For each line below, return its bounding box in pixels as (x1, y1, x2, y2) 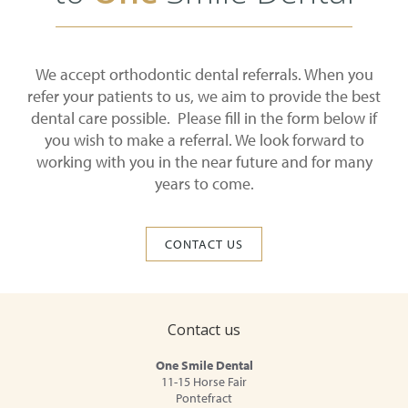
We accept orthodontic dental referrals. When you (35, 64, 373, 86)
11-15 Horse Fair (161, 373, 247, 391)
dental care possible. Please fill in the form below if (31, 107, 377, 129)
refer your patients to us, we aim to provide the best (27, 86, 381, 107)
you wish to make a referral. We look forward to (44, 129, 364, 151)
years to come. (154, 173, 254, 195)
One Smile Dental (155, 357, 253, 374)
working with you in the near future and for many (36, 151, 372, 173)
